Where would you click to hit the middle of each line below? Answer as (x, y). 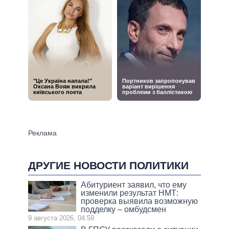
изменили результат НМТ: (130, 193)
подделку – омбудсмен (124, 210)
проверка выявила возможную (140, 201)
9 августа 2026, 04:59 (61, 218)
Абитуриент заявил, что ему (134, 185)
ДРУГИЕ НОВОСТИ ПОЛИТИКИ (108, 165)
